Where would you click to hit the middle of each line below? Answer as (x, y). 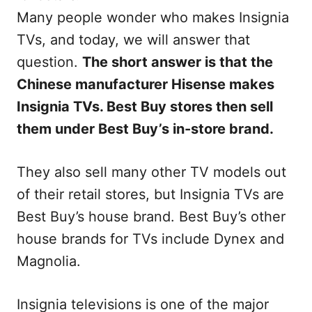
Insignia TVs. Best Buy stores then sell (145, 107)
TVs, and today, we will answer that (133, 40)
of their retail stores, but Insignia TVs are (150, 194)
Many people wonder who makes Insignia (153, 17)
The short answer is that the (178, 62)
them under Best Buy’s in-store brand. (145, 129)
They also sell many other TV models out (151, 172)
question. (49, 62)
